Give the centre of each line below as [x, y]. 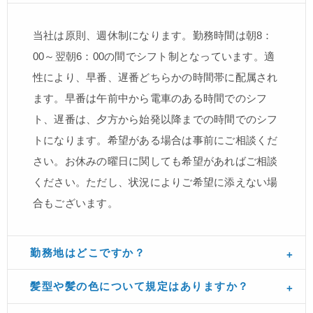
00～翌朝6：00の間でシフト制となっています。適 [154, 56]
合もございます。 [75, 203]
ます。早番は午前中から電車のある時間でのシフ [150, 98]
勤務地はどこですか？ [88, 252]
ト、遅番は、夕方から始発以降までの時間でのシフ [155, 119]
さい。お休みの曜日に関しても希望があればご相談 [155, 161]
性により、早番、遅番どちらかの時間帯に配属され [155, 77]
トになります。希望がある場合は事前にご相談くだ [155, 140]
